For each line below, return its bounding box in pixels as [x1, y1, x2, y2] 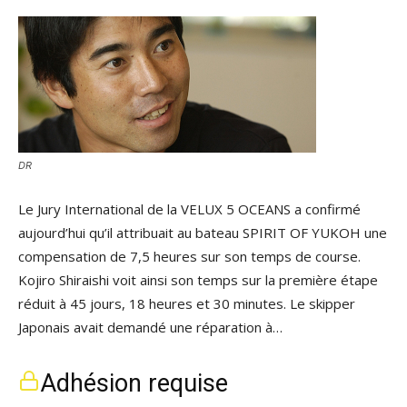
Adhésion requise [40, 369, 228, 398]
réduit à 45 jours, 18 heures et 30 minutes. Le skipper [18, 294, 355, 313]
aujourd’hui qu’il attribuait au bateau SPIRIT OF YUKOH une [18, 223, 387, 242]
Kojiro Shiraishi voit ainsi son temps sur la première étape [18, 271, 378, 289]
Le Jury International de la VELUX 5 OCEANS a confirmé [18, 200, 361, 218]
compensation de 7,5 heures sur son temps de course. [18, 247, 361, 265]
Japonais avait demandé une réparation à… [18, 318, 283, 336]
